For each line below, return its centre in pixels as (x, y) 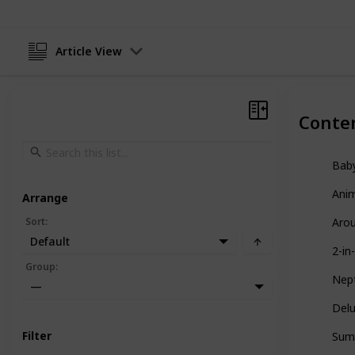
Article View (89, 51)
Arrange (45, 198)
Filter (37, 336)
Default (50, 241)
